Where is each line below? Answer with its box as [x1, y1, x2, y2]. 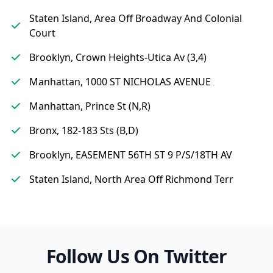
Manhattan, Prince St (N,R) [29, 99, 151, 113]
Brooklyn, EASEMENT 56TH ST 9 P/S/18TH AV [29, 148, 232, 161]
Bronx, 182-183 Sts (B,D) [29, 124, 138, 137]
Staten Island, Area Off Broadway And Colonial [29, 12, 242, 25]
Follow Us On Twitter [46, 244, 227, 269]
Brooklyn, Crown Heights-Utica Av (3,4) [29, 51, 207, 64]
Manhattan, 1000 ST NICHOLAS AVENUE [29, 75, 211, 88]
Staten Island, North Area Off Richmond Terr [29, 172, 233, 186]
